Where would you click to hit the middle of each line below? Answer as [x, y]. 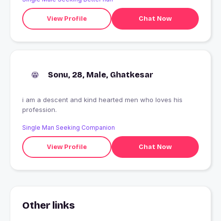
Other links [49, 205]
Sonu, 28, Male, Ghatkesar [101, 75]
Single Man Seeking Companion [69, 128]
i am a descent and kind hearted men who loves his [102, 100]
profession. [39, 110]
